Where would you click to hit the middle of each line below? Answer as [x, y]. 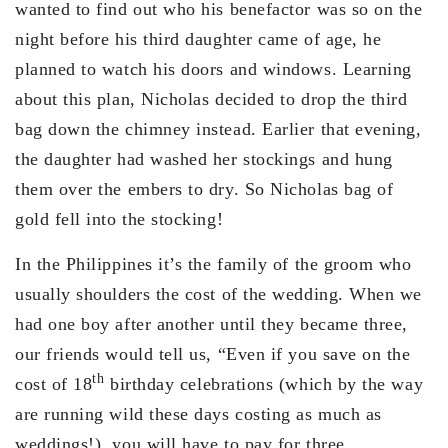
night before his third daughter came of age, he [198, 38]
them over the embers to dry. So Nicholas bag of [204, 188]
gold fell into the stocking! [119, 218]
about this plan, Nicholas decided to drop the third [211, 98]
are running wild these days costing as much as [198, 413]
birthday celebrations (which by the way [264, 383]
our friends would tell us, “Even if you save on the [213, 353]
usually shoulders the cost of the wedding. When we [219, 293]
